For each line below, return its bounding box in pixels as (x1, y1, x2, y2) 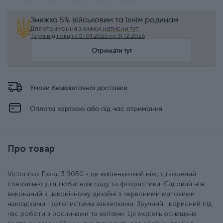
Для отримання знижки (30, 25, 103, 33)
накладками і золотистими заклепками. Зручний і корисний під (7, 200, 212, 209)
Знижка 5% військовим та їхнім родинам (30, 16, 178, 25)
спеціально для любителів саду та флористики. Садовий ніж (7, 180, 205, 189)
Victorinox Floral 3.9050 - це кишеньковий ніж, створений (7, 170, 196, 179)
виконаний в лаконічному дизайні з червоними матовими (7, 190, 195, 199)
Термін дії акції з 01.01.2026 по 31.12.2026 (30, 32, 145, 40)
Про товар (7, 143, 55, 155)
